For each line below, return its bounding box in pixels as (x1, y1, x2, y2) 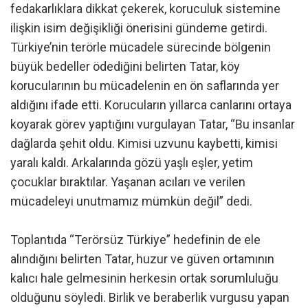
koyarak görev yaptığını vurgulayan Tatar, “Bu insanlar (10, 117, 295, 132)
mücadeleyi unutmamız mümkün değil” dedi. (10, 194, 252, 209)
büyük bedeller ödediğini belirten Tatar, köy (10, 59, 240, 74)
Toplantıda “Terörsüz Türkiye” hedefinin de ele (10, 232, 261, 247)
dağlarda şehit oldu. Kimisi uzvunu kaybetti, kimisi (10, 136, 278, 151)
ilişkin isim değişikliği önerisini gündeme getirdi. (10, 21, 267, 36)
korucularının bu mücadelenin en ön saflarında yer (10, 78, 279, 93)
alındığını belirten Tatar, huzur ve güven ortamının (10, 252, 274, 267)
